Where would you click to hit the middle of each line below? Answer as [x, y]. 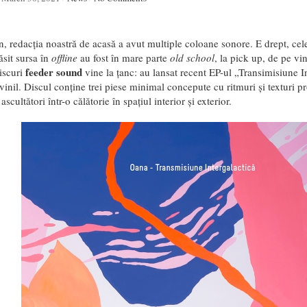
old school [192, 58]
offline [64, 58]
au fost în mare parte [123, 58]
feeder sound [53, 72]
